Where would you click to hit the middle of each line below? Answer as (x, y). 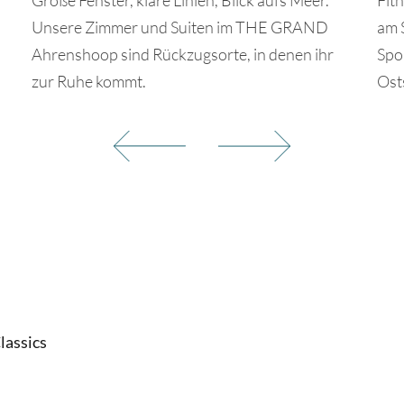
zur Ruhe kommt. (89, 81)
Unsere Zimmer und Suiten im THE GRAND (180, 27)
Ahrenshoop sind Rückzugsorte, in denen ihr (183, 54)
